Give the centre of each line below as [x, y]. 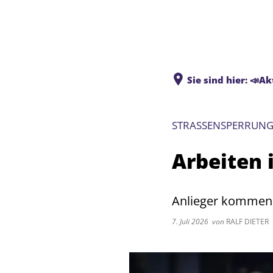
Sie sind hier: [217, 80]
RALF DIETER [246, 222]
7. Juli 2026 [192, 222]
